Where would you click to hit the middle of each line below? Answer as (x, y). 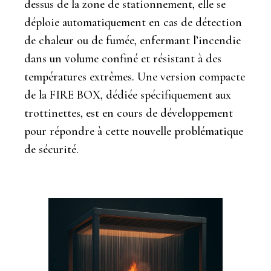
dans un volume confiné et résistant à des (123, 59)
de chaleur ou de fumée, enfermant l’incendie (132, 41)
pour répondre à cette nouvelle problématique (134, 132)
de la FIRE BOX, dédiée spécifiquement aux (128, 95)
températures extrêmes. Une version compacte (135, 77)
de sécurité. (51, 150)
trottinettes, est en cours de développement (129, 113)
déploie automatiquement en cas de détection (133, 23)
